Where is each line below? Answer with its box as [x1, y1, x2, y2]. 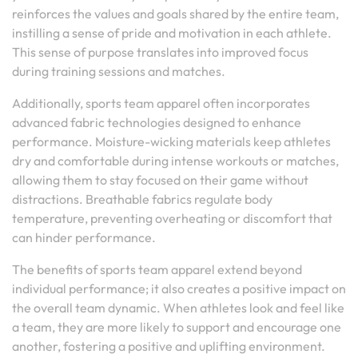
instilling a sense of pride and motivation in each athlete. [12, 25, 332, 41]
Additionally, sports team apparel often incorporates [12, 95, 310, 111]
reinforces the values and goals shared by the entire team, [12, 6, 339, 22]
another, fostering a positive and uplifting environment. [12, 338, 325, 354]
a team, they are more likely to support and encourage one [12, 319, 341, 335]
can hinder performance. [12, 229, 156, 245]
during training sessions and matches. [12, 63, 225, 79]
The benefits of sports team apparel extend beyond [12, 261, 302, 277]
